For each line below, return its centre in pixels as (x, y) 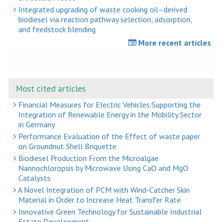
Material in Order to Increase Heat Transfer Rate (100, 200)
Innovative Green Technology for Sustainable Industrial (109, 212)
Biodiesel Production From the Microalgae (87, 158)
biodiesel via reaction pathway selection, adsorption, (105, 20)
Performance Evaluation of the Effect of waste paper (108, 137)
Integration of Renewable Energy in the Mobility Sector (110, 115)
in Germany (37, 125)
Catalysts (34, 178)
